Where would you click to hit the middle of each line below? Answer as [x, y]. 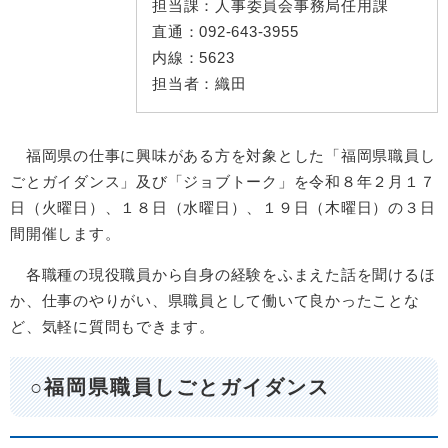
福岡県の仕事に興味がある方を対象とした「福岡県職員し [223, 155]
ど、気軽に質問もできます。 [112, 326]
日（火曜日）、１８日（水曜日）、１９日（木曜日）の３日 [223, 207]
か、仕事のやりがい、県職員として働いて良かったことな [215, 300]
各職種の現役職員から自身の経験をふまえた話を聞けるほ [223, 274]
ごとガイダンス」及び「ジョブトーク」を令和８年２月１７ [223, 181]
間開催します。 [65, 233]
